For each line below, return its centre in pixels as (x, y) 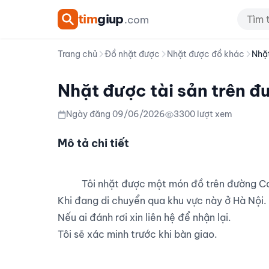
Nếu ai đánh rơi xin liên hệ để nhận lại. (144, 217)
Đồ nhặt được (132, 54)
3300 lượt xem (203, 114)
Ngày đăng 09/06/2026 (116, 114)
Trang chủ (77, 54)
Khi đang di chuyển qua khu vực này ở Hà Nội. (162, 201)
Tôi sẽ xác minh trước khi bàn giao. (138, 234)
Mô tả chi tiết (93, 143)
